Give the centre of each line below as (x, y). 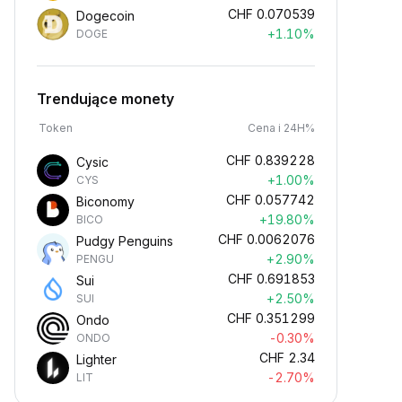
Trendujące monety (105, 99)
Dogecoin (105, 16)
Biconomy (105, 201)
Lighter (96, 359)
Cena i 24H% (281, 128)
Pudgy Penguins (125, 241)
